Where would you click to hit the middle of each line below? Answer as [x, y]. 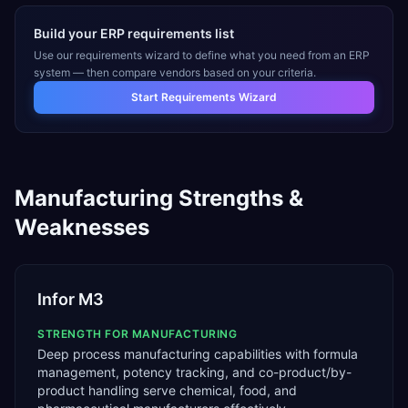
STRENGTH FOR [85, 334]
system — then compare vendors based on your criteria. [175, 72]
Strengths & [238, 198]
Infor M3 [71, 299]
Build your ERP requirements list [134, 33]
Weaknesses [82, 227]
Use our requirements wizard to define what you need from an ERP [202, 55]
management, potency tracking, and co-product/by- [194, 372]
